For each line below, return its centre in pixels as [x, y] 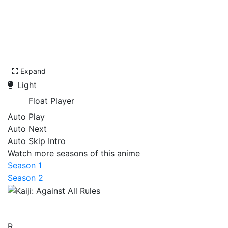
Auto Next [27, 129]
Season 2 [25, 178]
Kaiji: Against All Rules [93, 206]
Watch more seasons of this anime [74, 153]
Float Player [51, 101]
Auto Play [26, 117]
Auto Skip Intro [37, 141]
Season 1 [25, 165]
